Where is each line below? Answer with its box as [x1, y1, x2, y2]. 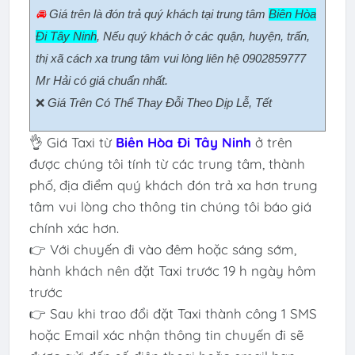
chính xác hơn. [29, 219, 119, 237]
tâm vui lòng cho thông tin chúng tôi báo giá [29, 198, 311, 216]
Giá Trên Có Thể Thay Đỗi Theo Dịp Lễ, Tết [47, 97, 272, 110]
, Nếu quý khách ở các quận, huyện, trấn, [96, 30, 310, 44]
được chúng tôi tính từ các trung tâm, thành [29, 155, 305, 173]
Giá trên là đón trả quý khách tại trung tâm [48, 8, 269, 21]
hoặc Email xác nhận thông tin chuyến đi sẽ [29, 326, 303, 344]
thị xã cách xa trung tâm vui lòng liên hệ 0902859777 [35, 52, 306, 66]
